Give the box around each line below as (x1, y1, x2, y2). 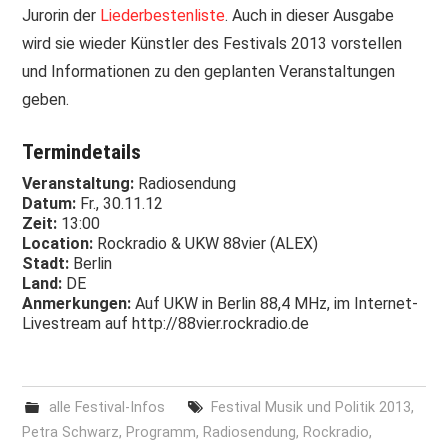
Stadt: (22, 254, 70, 274)
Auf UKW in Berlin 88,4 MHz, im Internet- (135, 294, 419, 314)
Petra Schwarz (22, 424, 120, 442)
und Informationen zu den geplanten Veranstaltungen (22, 61, 396, 81)
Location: (22, 234, 94, 254)
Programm (126, 424, 197, 442)
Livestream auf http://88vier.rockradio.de (22, 314, 310, 334)
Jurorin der (22, 5, 101, 25)
